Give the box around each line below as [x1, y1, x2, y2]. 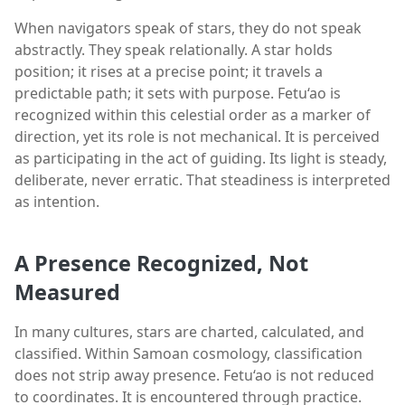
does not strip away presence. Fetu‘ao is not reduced [14, 364, 374, 385]
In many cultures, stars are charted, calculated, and [14, 321, 364, 342]
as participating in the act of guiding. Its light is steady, [14, 148, 387, 169]
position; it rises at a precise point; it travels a [14, 61, 323, 82]
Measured [14, 277, 120, 306]
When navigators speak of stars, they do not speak [14, 18, 362, 39]
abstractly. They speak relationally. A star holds [14, 40, 333, 61]
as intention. [14, 192, 99, 212]
